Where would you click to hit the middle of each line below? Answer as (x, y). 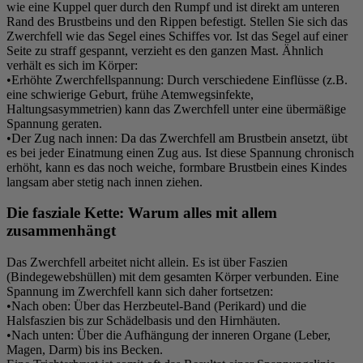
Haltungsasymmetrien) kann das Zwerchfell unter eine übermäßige (176, 109)
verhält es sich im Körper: (72, 65)
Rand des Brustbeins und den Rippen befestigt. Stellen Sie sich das (177, 21)
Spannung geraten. (54, 123)
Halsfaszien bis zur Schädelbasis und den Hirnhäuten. (143, 321)
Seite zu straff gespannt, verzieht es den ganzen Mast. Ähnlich (165, 50)
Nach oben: (41, 306)
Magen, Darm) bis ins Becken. (85, 350)
